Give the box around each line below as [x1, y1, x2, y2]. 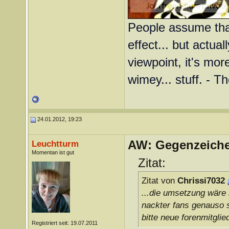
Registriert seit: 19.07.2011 [31, 220, 98, 226]
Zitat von [141, 176, 177, 186]
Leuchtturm [31, 139, 79, 149]
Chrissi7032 [177, 176, 225, 186]
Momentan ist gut [31, 149, 74, 155]
